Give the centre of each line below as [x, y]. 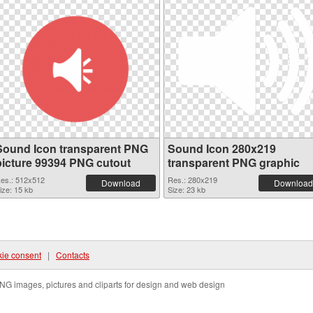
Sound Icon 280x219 [222, 148]
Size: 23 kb [187, 189]
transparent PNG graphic [234, 162]
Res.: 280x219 [192, 180]
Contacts [73, 255]
